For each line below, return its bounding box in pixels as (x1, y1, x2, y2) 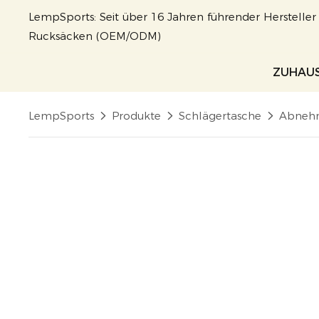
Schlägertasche (179, 109, 262, 122)
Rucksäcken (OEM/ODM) (28, 29, 162, 43)
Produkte (112, 109, 162, 122)
